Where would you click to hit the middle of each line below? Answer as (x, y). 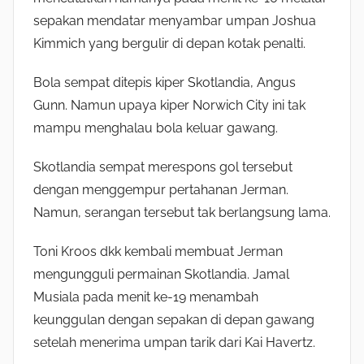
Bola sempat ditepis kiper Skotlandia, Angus (165, 83)
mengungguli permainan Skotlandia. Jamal (161, 275)
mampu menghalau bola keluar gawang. (156, 128)
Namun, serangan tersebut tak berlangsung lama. (182, 213)
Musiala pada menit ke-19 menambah (146, 297)
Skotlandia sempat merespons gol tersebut (163, 167)
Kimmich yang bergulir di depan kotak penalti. (169, 44)
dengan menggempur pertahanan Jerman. (161, 190)
